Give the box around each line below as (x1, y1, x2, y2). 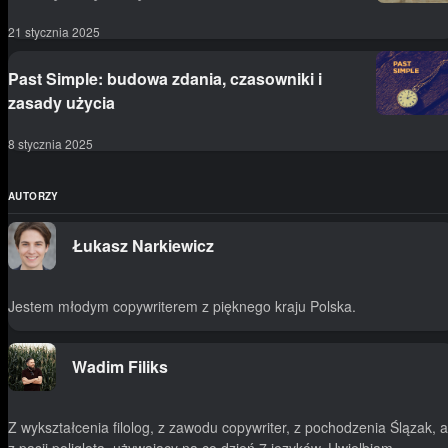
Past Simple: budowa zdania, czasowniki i (8, 67, 322, 91)
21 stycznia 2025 (8, 23, 100, 41)
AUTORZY (8, 189, 59, 204)
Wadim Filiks (72, 355, 168, 379)
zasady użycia (8, 91, 115, 115)
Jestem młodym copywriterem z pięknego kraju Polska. (8, 296, 356, 317)
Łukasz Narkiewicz (72, 234, 214, 258)
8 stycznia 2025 (8, 135, 93, 153)
